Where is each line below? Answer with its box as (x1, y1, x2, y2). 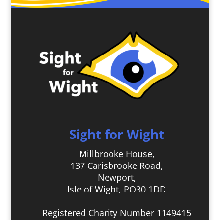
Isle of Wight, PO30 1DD (67, 183, 166, 195)
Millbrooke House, (79, 148, 155, 160)
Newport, (97, 171, 136, 184)
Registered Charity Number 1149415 (42, 207, 192, 219)
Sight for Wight (69, 125, 165, 143)
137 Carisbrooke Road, (70, 160, 164, 172)
